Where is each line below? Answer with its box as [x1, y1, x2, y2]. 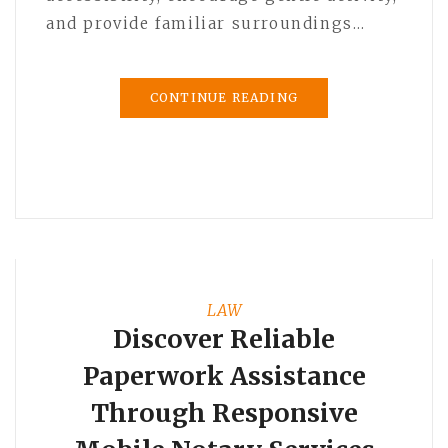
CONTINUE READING [149, 89, 299, 105]
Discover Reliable [113, 322, 335, 355]
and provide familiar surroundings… [46, 13, 366, 33]
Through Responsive [90, 396, 358, 429]
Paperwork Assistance [82, 359, 366, 392]
